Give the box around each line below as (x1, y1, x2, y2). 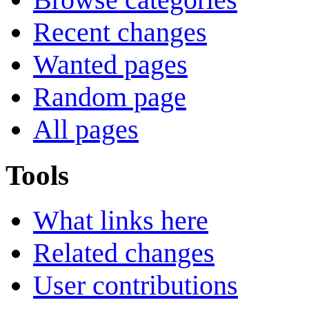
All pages (33, 114, 139, 146)
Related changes (33, 237, 215, 269)
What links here (33, 205, 208, 237)
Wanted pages (33, 49, 188, 81)
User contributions (33, 270, 238, 301)
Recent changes (33, 17, 207, 48)
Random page (33, 81, 186, 113)
